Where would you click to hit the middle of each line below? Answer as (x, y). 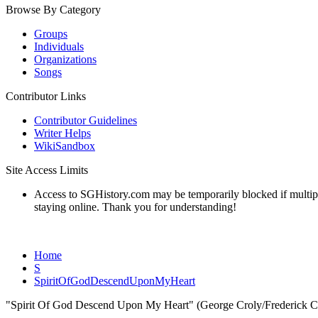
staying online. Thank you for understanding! (135, 207)
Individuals (59, 46)
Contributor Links (46, 96)
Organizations (65, 59)
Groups (51, 34)
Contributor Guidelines (86, 120)
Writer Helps (62, 133)
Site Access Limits (47, 170)
